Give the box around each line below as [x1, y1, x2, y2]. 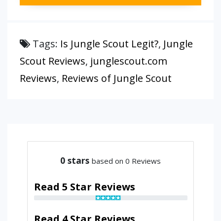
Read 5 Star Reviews [34, 180, 135, 193]
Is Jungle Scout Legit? [60, 37, 158, 50]
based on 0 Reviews [92, 155, 161, 166]
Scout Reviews [20, 54, 85, 68]
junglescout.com [90, 54, 167, 68]
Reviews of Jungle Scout [62, 72, 172, 85]
